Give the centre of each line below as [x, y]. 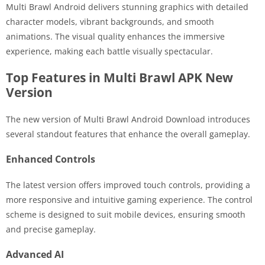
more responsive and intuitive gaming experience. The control [129, 199]
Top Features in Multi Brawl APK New [119, 77]
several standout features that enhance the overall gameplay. [128, 134]
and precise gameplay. [51, 229]
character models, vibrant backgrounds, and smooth [110, 21]
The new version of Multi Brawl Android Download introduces [128, 119]
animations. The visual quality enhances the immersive [115, 36]
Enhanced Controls [51, 159]
